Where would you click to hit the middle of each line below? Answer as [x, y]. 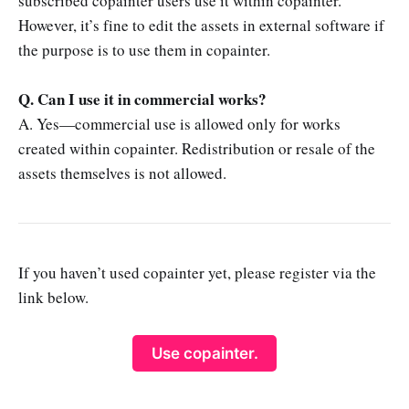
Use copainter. [204, 353]
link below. [53, 298]
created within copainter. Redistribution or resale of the [197, 148]
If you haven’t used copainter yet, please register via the [197, 273]
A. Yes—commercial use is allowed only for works [179, 123]
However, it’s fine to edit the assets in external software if [201, 25]
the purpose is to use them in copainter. [144, 49]
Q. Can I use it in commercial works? [142, 99]
